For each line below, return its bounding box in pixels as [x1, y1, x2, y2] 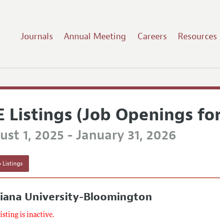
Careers [137, 30, 167, 42]
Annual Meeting [64, 30, 127, 42]
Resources [178, 30, 218, 42]
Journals [20, 30, 53, 42]
